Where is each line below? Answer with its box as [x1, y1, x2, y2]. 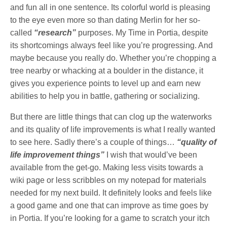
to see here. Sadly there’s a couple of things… [10, 137, 177, 146]
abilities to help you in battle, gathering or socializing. [10, 91, 200, 100]
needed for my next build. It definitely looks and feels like [10, 188, 212, 197]
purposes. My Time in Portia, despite [76, 28, 209, 37]
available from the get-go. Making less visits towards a [10, 163, 204, 172]
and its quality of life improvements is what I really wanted [10, 125, 216, 134]
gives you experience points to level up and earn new [10, 79, 201, 88]
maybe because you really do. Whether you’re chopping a [10, 53, 217, 62]
